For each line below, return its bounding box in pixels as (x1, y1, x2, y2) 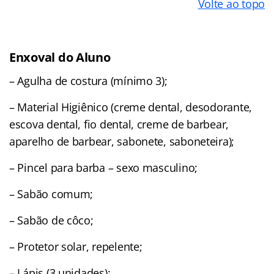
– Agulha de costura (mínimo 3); (9, 73, 168, 88)
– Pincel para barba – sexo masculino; (9, 160, 198, 175)
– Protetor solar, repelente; (9, 239, 143, 254)
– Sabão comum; (9, 186, 94, 201)
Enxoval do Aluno (9, 48, 111, 65)
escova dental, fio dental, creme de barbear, (9, 116, 229, 131)
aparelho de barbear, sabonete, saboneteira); (9, 133, 235, 149)
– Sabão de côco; (9, 212, 94, 228)
